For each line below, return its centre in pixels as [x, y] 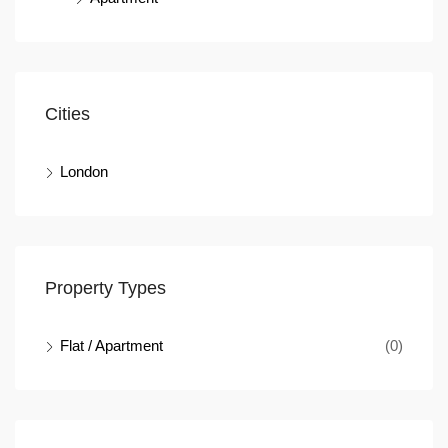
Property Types [105, 288]
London [84, 172]
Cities [67, 114]
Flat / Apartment [111, 346]
